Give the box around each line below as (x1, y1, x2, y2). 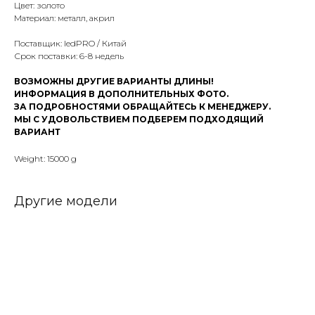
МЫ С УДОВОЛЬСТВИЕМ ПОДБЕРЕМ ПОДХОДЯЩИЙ (14, 114, 264, 125)
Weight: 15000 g (14, 153, 77, 165)
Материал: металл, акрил (14, 13, 115, 24)
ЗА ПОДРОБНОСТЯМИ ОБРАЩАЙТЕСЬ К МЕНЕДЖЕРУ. (14, 101, 271, 112)
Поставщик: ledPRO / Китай (14, 38, 127, 49)
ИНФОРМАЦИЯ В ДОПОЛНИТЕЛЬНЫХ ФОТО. (14, 89, 229, 100)
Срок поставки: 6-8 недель (14, 51, 124, 62)
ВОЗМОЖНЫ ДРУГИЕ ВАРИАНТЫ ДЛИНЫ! (14, 76, 214, 87)
